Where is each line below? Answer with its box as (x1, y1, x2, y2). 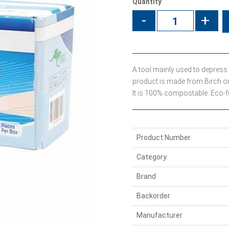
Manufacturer (136, 211, 182, 219)
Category (136, 152, 167, 161)
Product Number (136, 133, 191, 142)
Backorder (136, 191, 170, 200)
